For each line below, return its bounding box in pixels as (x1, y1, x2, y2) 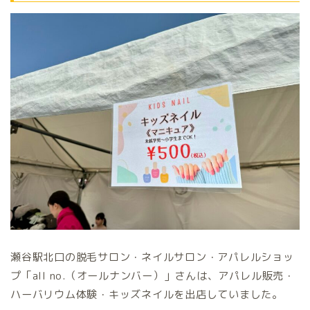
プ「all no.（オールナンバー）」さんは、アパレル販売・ (10, 268, 295, 284)
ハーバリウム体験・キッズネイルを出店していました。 (10, 287, 284, 302)
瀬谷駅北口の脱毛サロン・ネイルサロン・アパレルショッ (10, 250, 294, 265)
